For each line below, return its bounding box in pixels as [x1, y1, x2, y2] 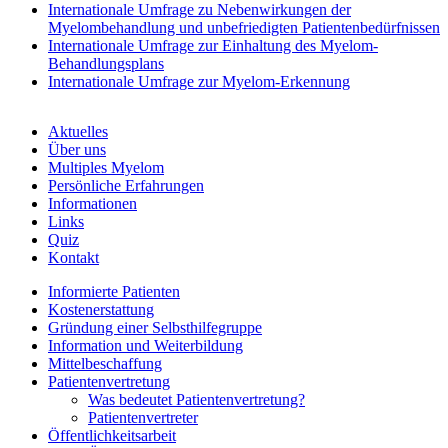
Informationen [48, 194, 137, 212]
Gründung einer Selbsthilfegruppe [48, 318, 262, 336]
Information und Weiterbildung [48, 336, 243, 354]
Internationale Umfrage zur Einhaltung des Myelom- [48, 36, 378, 54]
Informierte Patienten [48, 282, 180, 300]
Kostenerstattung [48, 300, 154, 318]
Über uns [48, 140, 106, 158]
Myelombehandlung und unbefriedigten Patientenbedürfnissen [48, 18, 440, 36]
